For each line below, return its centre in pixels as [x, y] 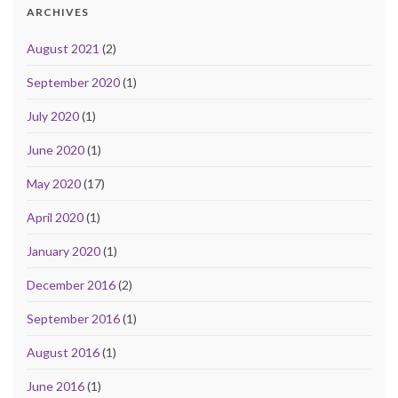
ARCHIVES [58, 12]
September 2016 [73, 319]
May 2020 [54, 184]
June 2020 [56, 150]
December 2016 [71, 285]
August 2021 [63, 49]
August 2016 [63, 353]
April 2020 [55, 218]
